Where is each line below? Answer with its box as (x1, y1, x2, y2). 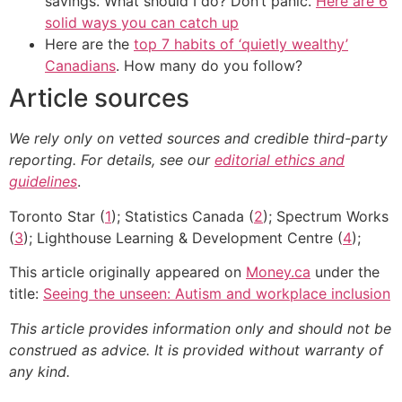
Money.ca (246, 263, 310, 282)
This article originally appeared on (9, 263, 246, 282)
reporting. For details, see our (9, 151, 214, 170)
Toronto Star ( (9, 206, 105, 225)
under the (310, 263, 380, 282)
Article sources (9, 83, 189, 114)
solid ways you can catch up (45, 13, 239, 32)
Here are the (45, 35, 134, 54)
